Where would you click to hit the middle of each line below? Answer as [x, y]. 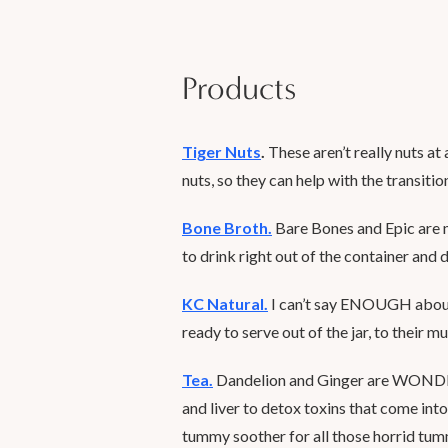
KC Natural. [225, 303]
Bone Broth [225, 227]
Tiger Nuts [221, 151]
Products [239, 88]
